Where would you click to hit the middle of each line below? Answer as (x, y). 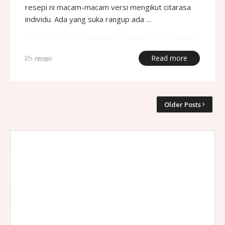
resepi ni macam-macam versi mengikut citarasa (108, 7)
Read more (169, 58)
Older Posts (183, 104)
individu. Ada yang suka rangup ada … (88, 19)
